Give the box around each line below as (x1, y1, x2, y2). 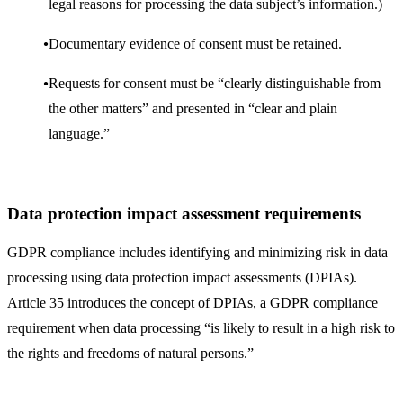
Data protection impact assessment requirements (7, 203, 361, 223)
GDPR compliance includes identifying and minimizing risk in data (7, 245, 388, 261)
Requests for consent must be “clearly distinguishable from (49, 75, 381, 91)
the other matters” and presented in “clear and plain (49, 100, 337, 116)
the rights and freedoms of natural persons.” (7, 345, 254, 362)
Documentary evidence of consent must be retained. (49, 35, 342, 51)
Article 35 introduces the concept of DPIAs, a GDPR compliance (7, 295, 378, 311)
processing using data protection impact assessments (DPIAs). (7, 270, 357, 286)
